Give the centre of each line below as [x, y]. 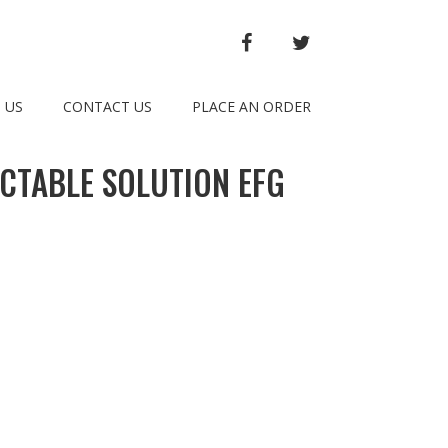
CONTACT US [107, 106]
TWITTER [344, 40]
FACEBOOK [290, 40]
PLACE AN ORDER [251, 106]
